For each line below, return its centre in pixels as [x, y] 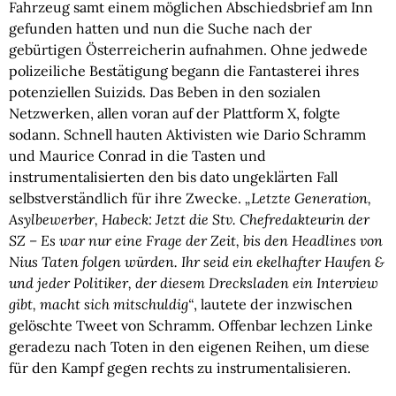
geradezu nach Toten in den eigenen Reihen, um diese [189, 346]
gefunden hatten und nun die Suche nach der [160, 28]
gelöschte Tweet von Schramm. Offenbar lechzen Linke [191, 325]
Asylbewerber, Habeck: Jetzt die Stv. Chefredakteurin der [189, 219]
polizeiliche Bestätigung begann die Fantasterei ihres [184, 71]
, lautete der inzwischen [273, 304]
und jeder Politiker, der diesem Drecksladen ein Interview [194, 283]
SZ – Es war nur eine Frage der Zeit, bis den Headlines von [196, 240]
